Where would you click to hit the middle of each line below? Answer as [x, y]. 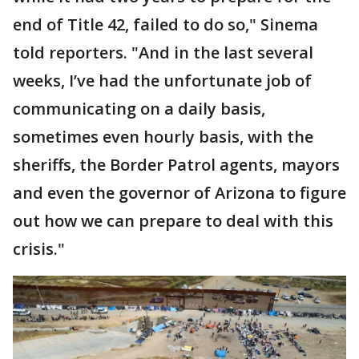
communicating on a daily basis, [139, 109]
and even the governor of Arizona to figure [179, 193]
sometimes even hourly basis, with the [163, 137]
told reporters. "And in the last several [163, 53]
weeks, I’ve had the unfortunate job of [162, 81]
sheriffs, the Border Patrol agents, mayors [176, 165]
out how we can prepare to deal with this [173, 221]
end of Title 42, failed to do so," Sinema [165, 25]
